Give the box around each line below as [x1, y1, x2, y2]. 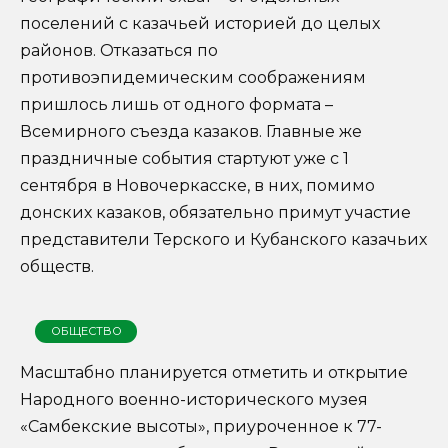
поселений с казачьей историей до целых [20, 13, 380, 33]
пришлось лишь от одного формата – [20, 94, 333, 114]
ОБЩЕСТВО [50, 323, 122, 338]
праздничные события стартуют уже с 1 [20, 148, 349, 168]
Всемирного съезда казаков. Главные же [20, 121, 362, 141]
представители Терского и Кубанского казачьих [20, 229, 427, 249]
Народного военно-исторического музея [20, 389, 368, 409]
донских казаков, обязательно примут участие [20, 202, 411, 222]
